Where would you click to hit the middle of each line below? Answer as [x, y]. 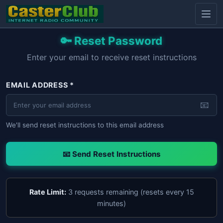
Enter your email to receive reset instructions [111, 57]
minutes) [111, 204]
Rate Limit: [48, 192]
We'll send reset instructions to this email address [85, 125]
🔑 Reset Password [111, 41]
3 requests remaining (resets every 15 [130, 192]
